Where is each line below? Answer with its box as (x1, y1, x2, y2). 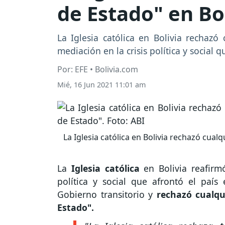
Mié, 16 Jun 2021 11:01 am (57, 80, 146, 90)
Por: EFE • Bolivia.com (57, 64, 138, 75)
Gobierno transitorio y (57, 188, 157, 201)
